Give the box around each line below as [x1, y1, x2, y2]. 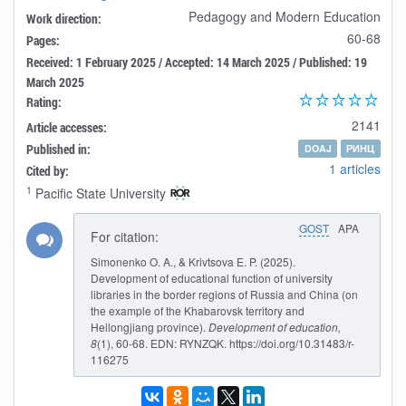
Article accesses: [25, 119, 107, 137]
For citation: [90, 227, 159, 246]
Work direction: [25, 10, 101, 28]
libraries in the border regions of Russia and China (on [90, 286, 358, 303]
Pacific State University [31, 184, 166, 203]
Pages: [25, 32, 60, 50]
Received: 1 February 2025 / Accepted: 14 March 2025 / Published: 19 [25, 53, 367, 72]
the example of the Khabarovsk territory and [90, 303, 304, 319]
